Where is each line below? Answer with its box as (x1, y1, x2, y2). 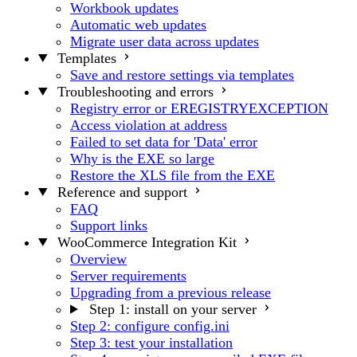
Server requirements (70, 267, 186, 284)
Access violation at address (70, 116, 227, 133)
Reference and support (57, 183, 187, 200)
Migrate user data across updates (70, 33, 259, 49)
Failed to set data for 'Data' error (70, 133, 257, 150)
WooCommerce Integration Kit (57, 233, 237, 250)
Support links (70, 217, 147, 233)
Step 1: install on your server (88, 300, 257, 317)
